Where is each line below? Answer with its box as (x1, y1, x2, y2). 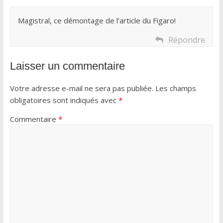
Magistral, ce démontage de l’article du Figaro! (17, 15, 176, 25)
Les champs (155, 83, 196, 93)
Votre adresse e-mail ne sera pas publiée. (9, 83, 153, 93)
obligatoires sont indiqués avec (9, 95, 118, 105)
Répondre (168, 34, 206, 45)
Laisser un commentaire (9, 59, 125, 72)
